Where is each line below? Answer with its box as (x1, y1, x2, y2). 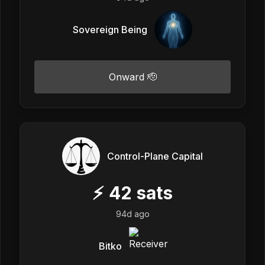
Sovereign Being (73, 23, 147, 35)
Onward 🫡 (108, 70, 157, 83)
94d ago (115, 208, 150, 219)
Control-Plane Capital (107, 150, 203, 162)
